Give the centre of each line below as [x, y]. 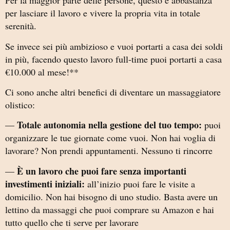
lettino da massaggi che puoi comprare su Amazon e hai [110, 209]
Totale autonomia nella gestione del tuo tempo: [109, 125]
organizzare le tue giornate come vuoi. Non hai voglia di [110, 138]
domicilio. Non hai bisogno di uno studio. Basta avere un [111, 196]
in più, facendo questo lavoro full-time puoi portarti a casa [113, 59]
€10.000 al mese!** [42, 72]
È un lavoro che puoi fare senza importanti [102, 171]
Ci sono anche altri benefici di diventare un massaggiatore [113, 92]
